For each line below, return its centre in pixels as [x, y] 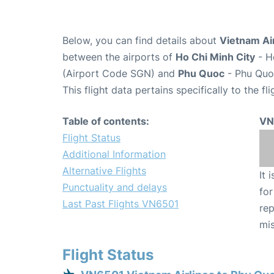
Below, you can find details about [141, 41]
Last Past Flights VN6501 [120, 204]
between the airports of [119, 57]
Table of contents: [106, 121]
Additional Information [114, 154]
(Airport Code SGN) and [120, 74]
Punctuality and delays [115, 187]
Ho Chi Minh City [215, 57]
